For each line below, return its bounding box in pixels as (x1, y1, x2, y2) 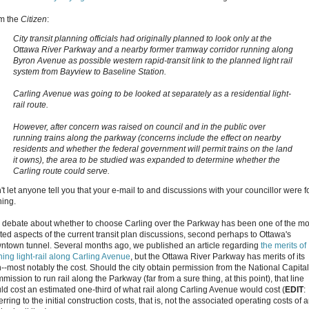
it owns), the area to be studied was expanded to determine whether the (13, 154, 280, 165)
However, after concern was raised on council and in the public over (13, 121, 266, 132)
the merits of (261, 240, 306, 250)
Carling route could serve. (13, 166, 110, 176)
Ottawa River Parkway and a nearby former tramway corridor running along (13, 44, 293, 54)
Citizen (21, 14, 47, 24)
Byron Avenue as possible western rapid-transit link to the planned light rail (13, 55, 292, 66)
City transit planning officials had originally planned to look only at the (13, 33, 272, 43)
